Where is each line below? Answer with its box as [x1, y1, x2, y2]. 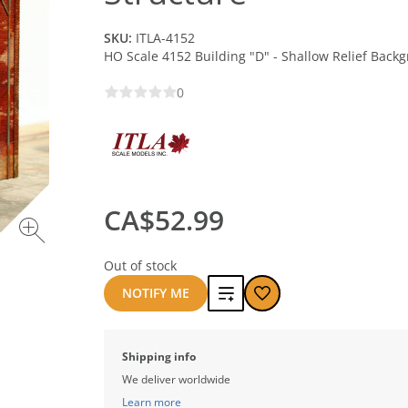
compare [216, 349, 270, 366]
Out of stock [104, 257, 177, 274]
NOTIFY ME [122, 284, 189, 301]
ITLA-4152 [136, 29, 195, 46]
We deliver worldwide [122, 372, 230, 387]
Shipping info [122, 349, 196, 364]
